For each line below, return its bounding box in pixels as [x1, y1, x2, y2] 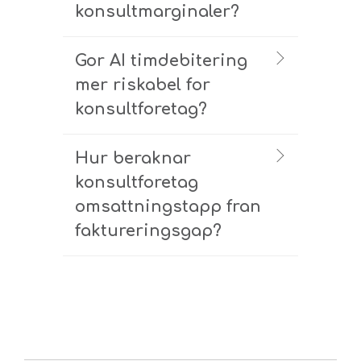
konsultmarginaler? [75, 2, 239, 21]
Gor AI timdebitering [75, 51, 247, 70]
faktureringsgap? [75, 221, 222, 240]
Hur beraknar [75, 148, 191, 168]
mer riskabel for [75, 75, 210, 94]
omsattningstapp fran [75, 197, 261, 216]
